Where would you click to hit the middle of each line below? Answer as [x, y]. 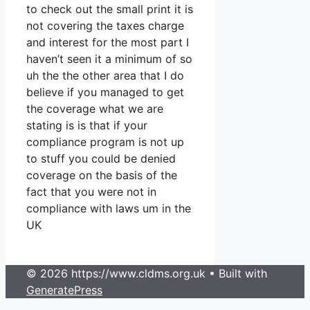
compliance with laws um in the [109, 209]
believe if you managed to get [105, 92]
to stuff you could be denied [101, 159]
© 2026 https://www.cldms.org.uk [116, 274]
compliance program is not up [105, 142]
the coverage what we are [95, 109]
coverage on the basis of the [102, 175]
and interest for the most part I [108, 43]
